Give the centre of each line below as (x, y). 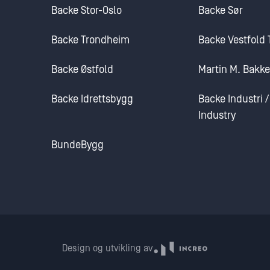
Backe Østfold (82, 70)
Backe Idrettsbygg (92, 99)
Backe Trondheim (90, 40)
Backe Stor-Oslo (86, 11)
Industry (217, 115)
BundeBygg (77, 145)
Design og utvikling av (107, 248)
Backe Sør (221, 11)
